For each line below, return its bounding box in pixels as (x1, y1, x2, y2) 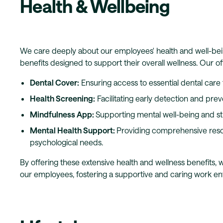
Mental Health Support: (30, 125, 116, 135)
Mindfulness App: (30, 109, 96, 119)
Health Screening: (30, 93, 95, 103)
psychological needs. (30, 137, 103, 147)
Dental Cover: (30, 77, 79, 87)
